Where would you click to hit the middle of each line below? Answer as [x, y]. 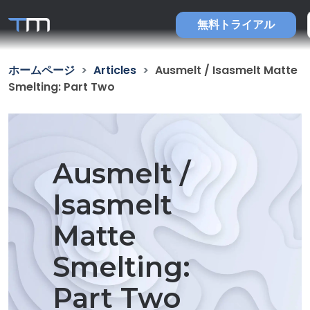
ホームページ [42, 70]
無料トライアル [236, 25]
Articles [115, 70]
